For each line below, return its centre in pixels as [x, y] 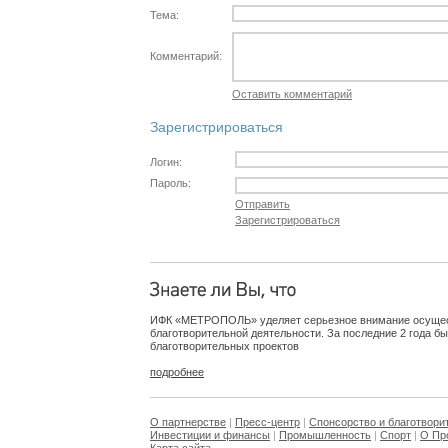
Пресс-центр [267, 422]
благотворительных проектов [224, 346]
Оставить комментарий [292, 94]
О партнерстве [188, 422]
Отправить [262, 204]
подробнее [177, 372]
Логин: [166, 162]
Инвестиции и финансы [210, 435]
